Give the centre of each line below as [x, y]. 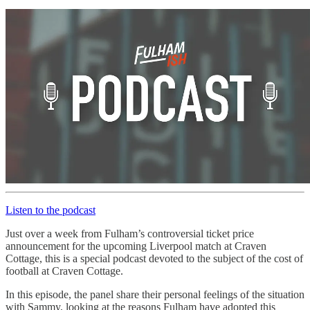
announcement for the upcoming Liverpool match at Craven [136, 246]
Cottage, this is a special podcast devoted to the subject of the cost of [154, 258]
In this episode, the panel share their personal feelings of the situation [155, 294]
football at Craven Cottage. [64, 271]
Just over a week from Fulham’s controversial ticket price [130, 233]
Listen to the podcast [51, 210]
